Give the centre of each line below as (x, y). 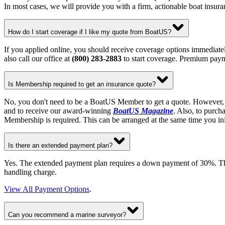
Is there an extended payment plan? (60, 145)
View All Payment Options (47, 189)
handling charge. (30, 172)
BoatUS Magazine (143, 110)
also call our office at (38, 58)
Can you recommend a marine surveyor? (67, 214)
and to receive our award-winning (59, 110)
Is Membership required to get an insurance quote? (82, 84)
